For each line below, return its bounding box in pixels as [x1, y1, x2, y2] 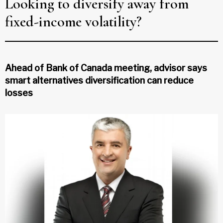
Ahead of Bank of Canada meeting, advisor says [5, 62, 207, 73]
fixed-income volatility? [5, 12, 142, 31]
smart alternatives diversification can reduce [5, 75, 194, 86]
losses [5, 87, 33, 98]
